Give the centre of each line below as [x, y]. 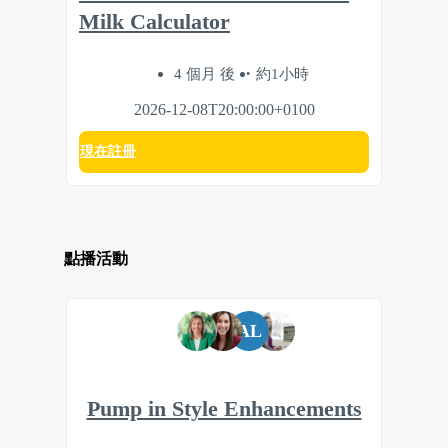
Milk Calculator [154, 21]
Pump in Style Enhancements [224, 409]
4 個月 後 [206, 73]
